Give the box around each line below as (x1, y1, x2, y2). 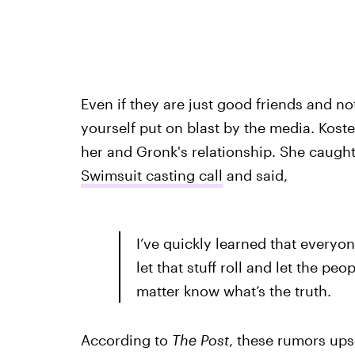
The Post (171, 331, 229, 349)
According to (80, 331, 172, 349)
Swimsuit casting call (80, 166, 223, 184)
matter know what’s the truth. (136, 282, 331, 300)
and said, (222, 166, 288, 184)
